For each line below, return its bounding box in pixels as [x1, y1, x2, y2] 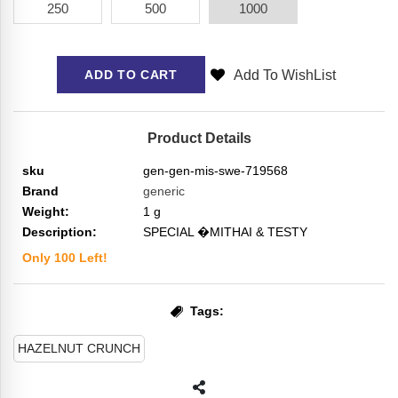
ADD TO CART [84, 68, 178, 82]
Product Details [147, 130, 251, 146]
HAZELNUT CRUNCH [18, 341, 140, 355]
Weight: [22, 204, 69, 219]
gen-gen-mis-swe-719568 [143, 163, 288, 178]
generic [143, 184, 185, 198]
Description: [22, 225, 97, 239]
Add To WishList [233, 67, 336, 83]
